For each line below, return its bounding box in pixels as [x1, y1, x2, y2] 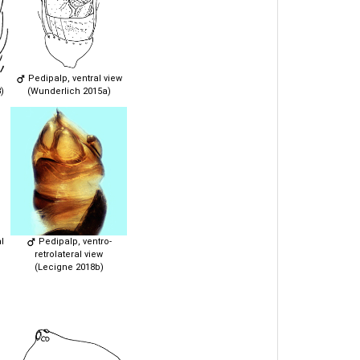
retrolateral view [35, 248, 103, 260]
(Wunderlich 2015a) [27, 85, 111, 96]
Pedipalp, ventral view [25, 72, 122, 84]
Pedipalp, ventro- [35, 235, 112, 247]
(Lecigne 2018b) [34, 261, 104, 272]
